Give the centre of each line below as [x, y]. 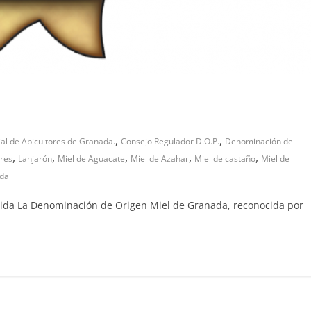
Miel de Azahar [160, 159]
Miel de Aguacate [91, 159]
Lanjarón [35, 159]
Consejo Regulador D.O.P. [170, 142]
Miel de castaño [225, 159]
